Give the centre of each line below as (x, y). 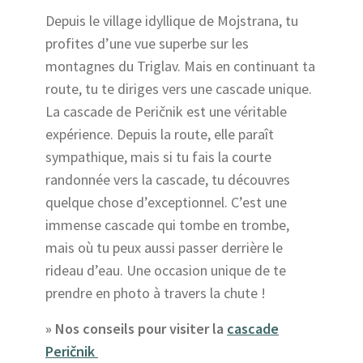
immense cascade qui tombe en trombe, (167, 224)
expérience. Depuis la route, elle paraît (160, 134)
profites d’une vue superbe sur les (147, 43)
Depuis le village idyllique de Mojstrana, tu (172, 20)
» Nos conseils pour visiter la (136, 328)
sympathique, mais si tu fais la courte (158, 156)
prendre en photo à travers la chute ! (159, 293)
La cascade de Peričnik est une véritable (166, 111)
